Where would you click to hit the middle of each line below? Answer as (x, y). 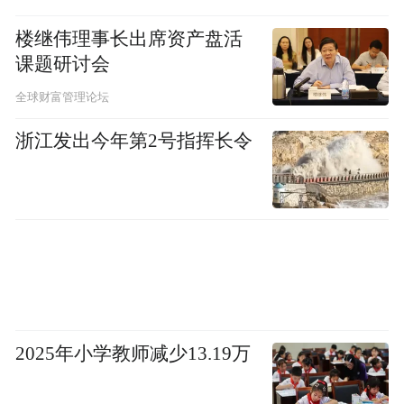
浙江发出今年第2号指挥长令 (134, 141)
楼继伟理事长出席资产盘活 (129, 39)
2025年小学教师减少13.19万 (133, 354)
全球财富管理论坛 (63, 98)
